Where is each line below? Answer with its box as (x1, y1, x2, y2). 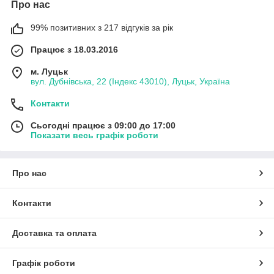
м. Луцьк (31, 66, 68, 76)
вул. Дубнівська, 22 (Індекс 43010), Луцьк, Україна (31, 76, 230, 86)
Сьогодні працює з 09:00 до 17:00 (31, 120, 176, 130)
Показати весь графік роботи (31, 130, 158, 140)
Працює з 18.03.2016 (31, 44, 118, 54)
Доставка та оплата (12, 228, 97, 238)
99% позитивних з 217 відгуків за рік (31, 22, 173, 32)
